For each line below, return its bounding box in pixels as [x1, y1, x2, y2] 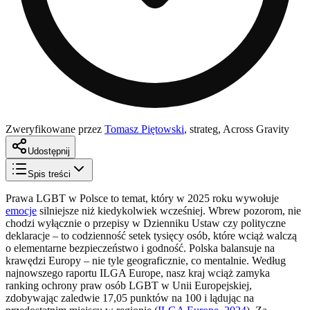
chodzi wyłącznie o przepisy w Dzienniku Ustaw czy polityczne [6, 217, 286, 229]
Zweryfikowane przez [6, 122, 102, 135]
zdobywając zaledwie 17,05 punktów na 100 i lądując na [6, 291, 254, 304]
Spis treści [28, 168, 71, 179]
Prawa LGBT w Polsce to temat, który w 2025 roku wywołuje [6, 192, 279, 204]
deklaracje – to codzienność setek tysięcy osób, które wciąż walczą [6, 229, 297, 241]
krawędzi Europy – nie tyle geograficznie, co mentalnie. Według [6, 254, 286, 266]
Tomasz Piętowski [104, 122, 184, 135]
